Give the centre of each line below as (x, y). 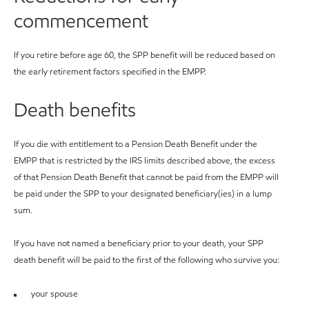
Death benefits (75, 109)
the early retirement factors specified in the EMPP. (113, 71)
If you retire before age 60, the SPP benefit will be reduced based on (144, 55)
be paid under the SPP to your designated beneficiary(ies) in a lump (143, 193)
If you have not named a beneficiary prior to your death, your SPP (139, 243)
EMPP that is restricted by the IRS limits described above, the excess (144, 160)
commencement (81, 20)
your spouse (54, 293)
